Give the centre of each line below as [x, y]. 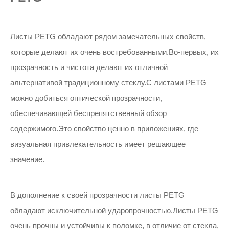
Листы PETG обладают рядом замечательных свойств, [108, 37]
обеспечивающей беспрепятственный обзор [88, 113]
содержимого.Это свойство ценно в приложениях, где [104, 129]
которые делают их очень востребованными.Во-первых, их [114, 52]
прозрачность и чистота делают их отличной [89, 67]
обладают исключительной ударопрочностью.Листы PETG [114, 210]
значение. [27, 159]
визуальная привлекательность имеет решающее [98, 144]
